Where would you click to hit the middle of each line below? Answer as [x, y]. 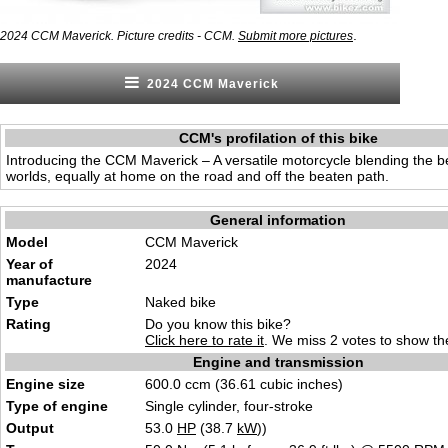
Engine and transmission [278, 362]
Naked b [171, 302]
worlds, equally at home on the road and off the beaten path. [197, 176]
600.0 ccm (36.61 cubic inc [230, 384]
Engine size [45, 384]
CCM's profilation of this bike [278, 138]
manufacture [49, 280]
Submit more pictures [295, 36]
